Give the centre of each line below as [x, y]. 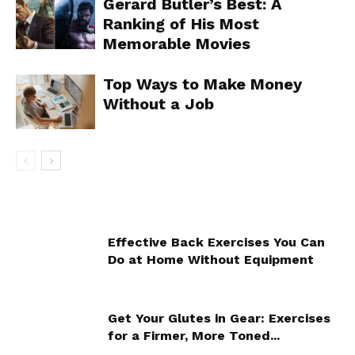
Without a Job [158, 103]
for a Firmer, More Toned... [194, 335]
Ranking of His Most [181, 23]
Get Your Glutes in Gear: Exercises [219, 318]
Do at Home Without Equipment [211, 259]
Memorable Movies [177, 43]
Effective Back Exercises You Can [216, 242]
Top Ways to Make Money [202, 84]
